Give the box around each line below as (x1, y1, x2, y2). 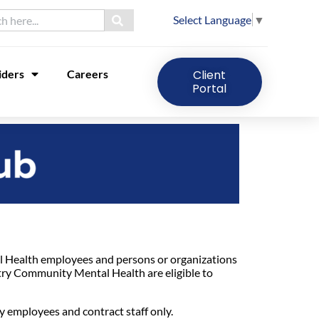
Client (193, 66, 226, 83)
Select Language (172, 13, 251, 27)
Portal (192, 80, 227, 97)
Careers (66, 66, 108, 80)
